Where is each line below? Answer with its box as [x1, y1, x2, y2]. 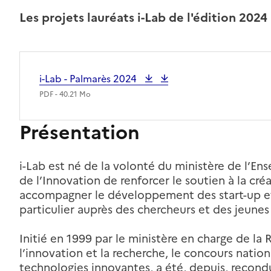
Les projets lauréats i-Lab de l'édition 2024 [19, 8, 267, 27]
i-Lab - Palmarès [39, 71, 113, 87]
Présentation [19, 118, 140, 148]
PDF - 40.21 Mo [39, 89, 91, 100]
